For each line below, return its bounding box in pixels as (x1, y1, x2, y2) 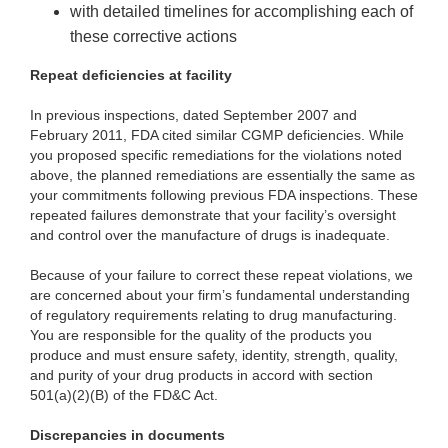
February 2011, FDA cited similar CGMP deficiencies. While (30, 127, 404, 144)
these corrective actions (70, 28, 237, 46)
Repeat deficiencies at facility (30, 67, 232, 84)
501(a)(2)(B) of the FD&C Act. (30, 387, 218, 404)
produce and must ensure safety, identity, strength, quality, (30, 347, 398, 364)
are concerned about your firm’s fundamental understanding (30, 287, 410, 304)
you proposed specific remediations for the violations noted (30, 147, 402, 164)
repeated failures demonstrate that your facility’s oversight (30, 207, 396, 224)
